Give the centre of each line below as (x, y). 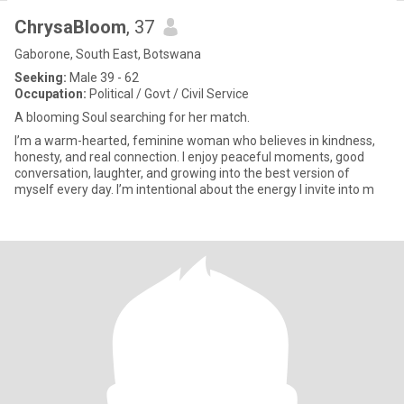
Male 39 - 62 (103, 78)
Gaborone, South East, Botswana (108, 54)
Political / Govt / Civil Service (168, 94)
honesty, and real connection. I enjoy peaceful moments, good (189, 157)
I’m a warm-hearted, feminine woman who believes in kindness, (195, 141)
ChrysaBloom (70, 27)
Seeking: (41, 78)
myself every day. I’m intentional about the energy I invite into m (245, 189)
